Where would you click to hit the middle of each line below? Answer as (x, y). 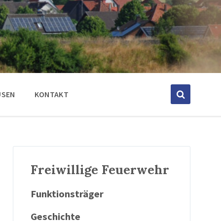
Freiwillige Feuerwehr (100, 169)
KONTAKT (51, 94)
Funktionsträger (67, 194)
